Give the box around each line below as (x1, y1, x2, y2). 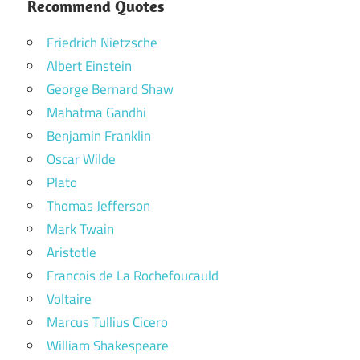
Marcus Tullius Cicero (47, 311, 168, 333)
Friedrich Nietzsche (47, 31, 157, 53)
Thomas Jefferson (47, 194, 150, 216)
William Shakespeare (47, 334, 169, 356)
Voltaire (47, 288, 92, 309)
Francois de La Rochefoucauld (47, 264, 219, 286)
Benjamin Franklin (47, 125, 151, 146)
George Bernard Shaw (47, 78, 174, 100)
